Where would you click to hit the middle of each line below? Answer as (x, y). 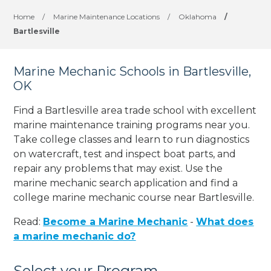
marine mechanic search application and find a (126, 183)
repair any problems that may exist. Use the (118, 168)
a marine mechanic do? (75, 236)
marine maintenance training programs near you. (132, 125)
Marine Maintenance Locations (107, 17)
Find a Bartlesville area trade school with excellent (135, 110)
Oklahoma (198, 17)
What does (225, 221)
